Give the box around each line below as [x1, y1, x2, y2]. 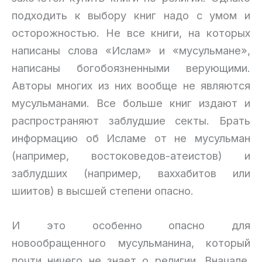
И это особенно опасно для [12, 218, 250, 232]
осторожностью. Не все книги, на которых [12, 26, 250, 39]
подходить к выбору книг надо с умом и [12, 8, 250, 22]
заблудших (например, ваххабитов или [12, 166, 250, 180]
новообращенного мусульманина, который [12, 236, 250, 249]
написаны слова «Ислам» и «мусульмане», [12, 43, 250, 57]
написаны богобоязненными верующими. [12, 61, 250, 74]
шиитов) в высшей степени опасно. [12, 184, 194, 197]
